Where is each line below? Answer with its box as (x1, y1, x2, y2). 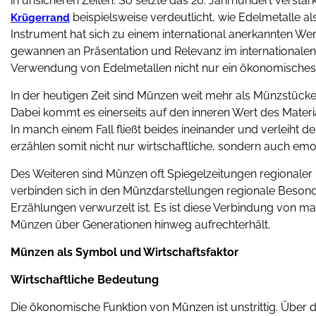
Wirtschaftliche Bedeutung (11, 273, 159, 286)
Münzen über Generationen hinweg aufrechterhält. (11, 218, 270, 231)
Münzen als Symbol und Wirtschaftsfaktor (11, 245, 238, 259)
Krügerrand (11, 11, 70, 24)
